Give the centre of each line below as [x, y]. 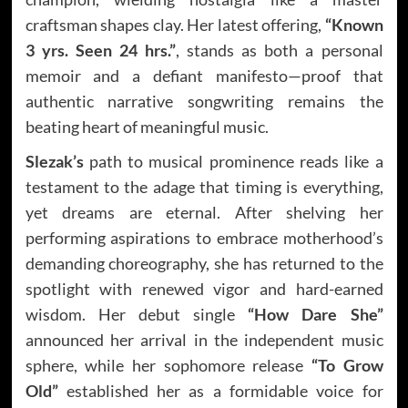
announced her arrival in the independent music [204, 339]
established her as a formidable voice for [220, 390]
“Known [354, 24]
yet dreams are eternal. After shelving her [204, 212]
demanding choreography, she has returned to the [204, 263]
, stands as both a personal [279, 50]
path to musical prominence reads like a [233, 161]
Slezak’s [54, 161]
